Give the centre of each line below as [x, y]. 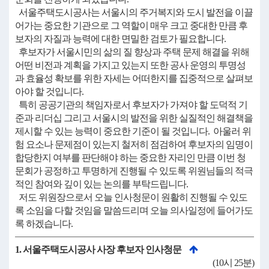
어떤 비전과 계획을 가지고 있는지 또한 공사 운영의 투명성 [130, 65]
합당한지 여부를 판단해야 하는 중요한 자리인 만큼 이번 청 [130, 158]
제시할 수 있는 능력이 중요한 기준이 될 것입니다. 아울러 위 [133, 131]
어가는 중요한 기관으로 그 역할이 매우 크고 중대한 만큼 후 [131, 26]
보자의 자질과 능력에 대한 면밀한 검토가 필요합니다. [120, 39]
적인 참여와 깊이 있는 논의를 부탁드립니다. [101, 184]
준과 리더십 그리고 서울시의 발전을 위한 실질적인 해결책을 [134, 118]
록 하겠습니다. [44, 224]
